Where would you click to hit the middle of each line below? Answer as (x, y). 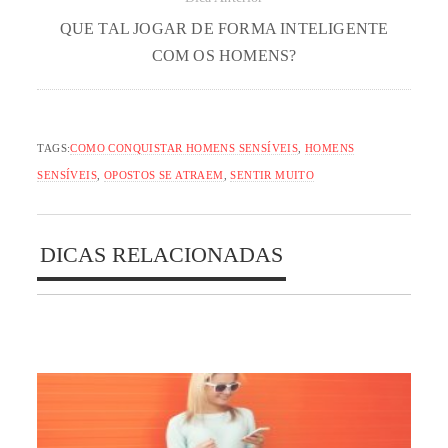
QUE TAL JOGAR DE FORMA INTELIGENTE (224, 28)
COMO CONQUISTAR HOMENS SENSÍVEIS (184, 147)
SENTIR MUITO (272, 174)
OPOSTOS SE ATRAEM (163, 174)
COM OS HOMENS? (224, 55)
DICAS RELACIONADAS (162, 255)
